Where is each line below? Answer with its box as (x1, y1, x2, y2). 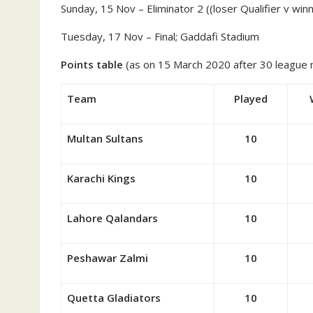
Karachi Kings (67, 170, 136, 185)
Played (234, 91, 268, 105)
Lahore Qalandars (67, 210, 158, 225)
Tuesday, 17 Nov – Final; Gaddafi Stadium (61, 29, 259, 43)
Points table (61, 57, 123, 71)
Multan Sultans (67, 131, 143, 145)
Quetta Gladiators (67, 290, 161, 305)
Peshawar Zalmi (67, 250, 148, 265)
